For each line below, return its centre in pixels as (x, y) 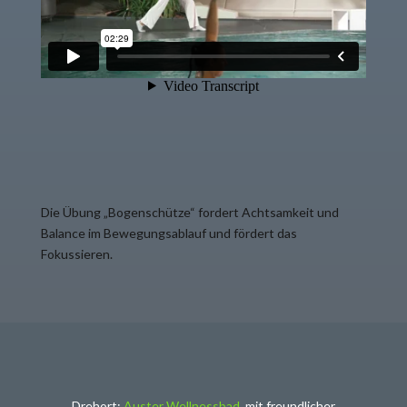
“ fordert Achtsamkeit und (264, 212)
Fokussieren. (76, 253)
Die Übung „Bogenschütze (115, 212)
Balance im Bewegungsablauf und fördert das (169, 233)
